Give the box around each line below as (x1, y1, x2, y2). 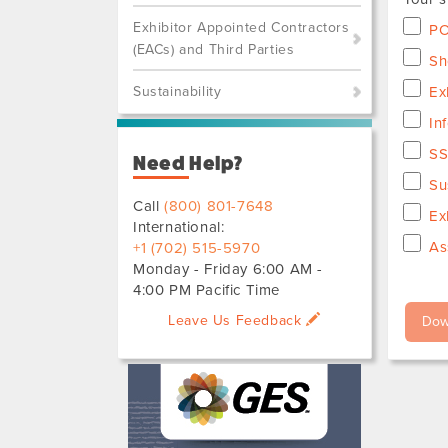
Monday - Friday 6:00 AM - (133, 260, 324, 278)
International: (133, 218, 225, 236)
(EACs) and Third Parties (133, 41, 295, 58)
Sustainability (133, 83, 222, 100)
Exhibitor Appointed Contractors (133, 19, 350, 36)
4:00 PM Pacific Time (133, 281, 280, 299)
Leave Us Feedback (168, 312, 307, 329)
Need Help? (133, 152, 243, 175)
